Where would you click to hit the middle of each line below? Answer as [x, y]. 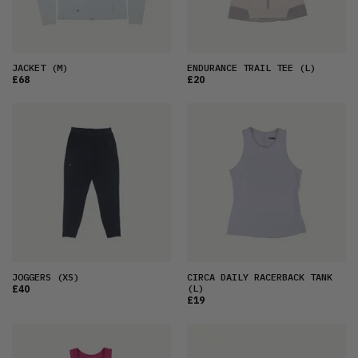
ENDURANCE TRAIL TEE [240, 68]
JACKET [29, 68]
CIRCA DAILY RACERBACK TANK [260, 277]
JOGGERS [32, 277]
